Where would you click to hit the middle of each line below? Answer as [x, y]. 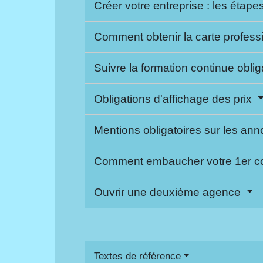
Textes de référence [138, 256]
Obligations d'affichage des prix [175, 99]
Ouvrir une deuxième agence [169, 192]
